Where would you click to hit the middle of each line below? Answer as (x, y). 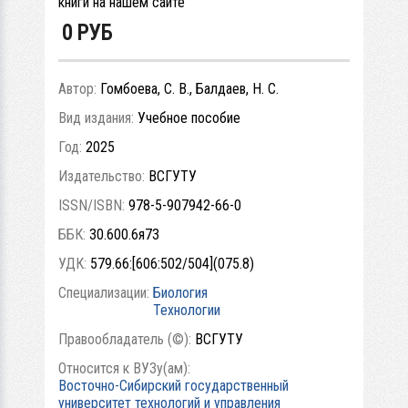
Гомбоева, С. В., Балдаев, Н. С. (189, 88)
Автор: (79, 88)
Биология (180, 292)
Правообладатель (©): (127, 339)
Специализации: (106, 292)
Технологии (187, 310)
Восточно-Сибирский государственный (173, 385)
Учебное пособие (189, 117)
